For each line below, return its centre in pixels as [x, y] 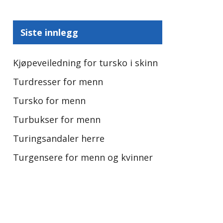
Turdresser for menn [58, 82]
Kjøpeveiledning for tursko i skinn [85, 63]
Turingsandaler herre [59, 138]
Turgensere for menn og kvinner [83, 157]
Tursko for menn [49, 101]
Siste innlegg [49, 32]
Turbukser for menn [57, 119]
